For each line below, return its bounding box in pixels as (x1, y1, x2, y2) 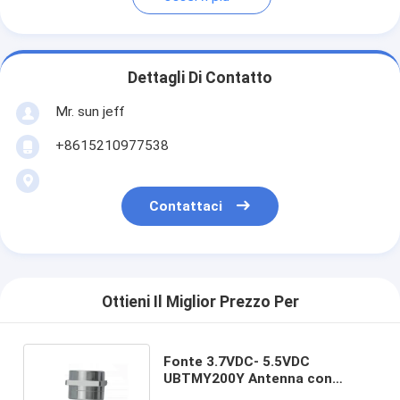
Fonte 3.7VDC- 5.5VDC (163, 353, 311, 370)
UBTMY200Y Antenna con (163, 370, 333, 387)
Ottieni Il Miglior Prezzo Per (101, 293, 299, 312)
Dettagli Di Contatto (128, 69, 272, 87)
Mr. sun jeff (54, 103, 124, 120)
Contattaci (149, 198, 223, 215)
